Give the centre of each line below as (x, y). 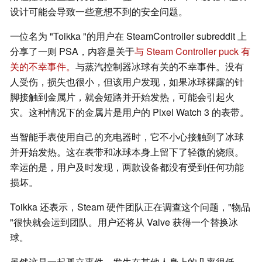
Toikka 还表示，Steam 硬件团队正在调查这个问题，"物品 (130, 207)
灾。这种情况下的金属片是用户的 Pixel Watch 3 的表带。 (130, 112)
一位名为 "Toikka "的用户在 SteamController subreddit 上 (128, 36)
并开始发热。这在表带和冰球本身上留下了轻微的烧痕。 (127, 152)
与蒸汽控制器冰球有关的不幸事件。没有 (160, 67)
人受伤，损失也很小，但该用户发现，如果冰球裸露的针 (127, 82)
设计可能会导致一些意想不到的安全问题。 (99, 12)
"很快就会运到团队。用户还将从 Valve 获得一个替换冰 (124, 222)
